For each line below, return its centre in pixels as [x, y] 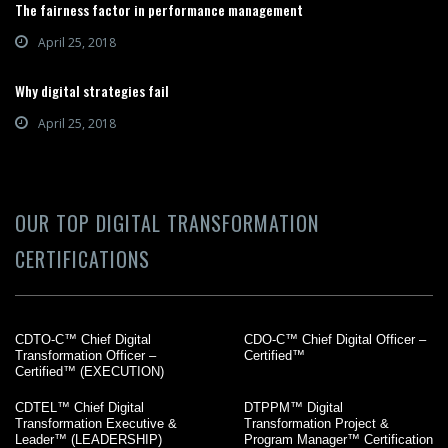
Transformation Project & [316, 423]
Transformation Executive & [96, 423]
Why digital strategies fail [92, 90]
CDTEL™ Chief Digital [79, 407]
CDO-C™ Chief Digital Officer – [335, 339]
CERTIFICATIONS [82, 258]
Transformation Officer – [85, 355]
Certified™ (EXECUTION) [89, 371]
